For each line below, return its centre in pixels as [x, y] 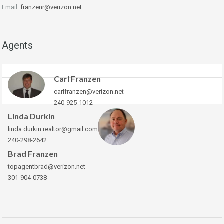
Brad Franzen [33, 153]
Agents [17, 45]
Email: [11, 7]
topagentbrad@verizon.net [47, 166]
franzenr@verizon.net [51, 7]
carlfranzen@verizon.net [89, 91]
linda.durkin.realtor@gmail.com [53, 129]
